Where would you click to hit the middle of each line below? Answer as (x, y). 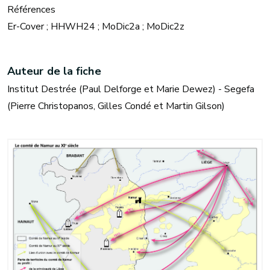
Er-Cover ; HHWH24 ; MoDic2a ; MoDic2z (96, 27)
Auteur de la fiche (54, 71)
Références (31, 10)
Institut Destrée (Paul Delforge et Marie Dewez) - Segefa (131, 89)
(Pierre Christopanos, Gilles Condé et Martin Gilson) (116, 106)
